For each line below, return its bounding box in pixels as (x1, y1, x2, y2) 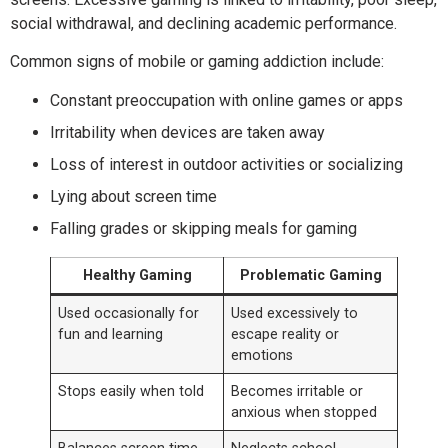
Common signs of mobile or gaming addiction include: (10, 52, 384, 72)
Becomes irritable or (231, 382, 364, 400)
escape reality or (231, 325, 340, 343)
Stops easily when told (58, 382, 205, 400)
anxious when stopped (231, 403, 378, 421)
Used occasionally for (58, 304, 200, 322)
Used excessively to (231, 304, 359, 322)
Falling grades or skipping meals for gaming (50, 218, 357, 238)
